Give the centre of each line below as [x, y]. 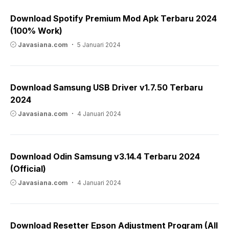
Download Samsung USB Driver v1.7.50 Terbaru [107, 87]
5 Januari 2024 [99, 44]
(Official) [28, 168]
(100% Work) [36, 30]
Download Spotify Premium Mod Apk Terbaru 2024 [113, 18]
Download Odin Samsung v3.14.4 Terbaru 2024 [105, 156]
